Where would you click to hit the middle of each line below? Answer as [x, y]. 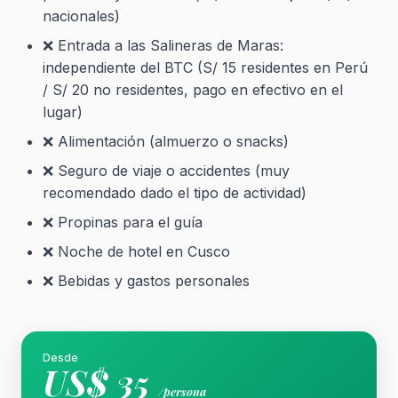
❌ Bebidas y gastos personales [146, 281]
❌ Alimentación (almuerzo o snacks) [166, 141]
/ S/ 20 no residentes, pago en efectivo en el [193, 90]
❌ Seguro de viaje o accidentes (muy [166, 171]
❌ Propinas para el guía [123, 222]
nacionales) [81, 16]
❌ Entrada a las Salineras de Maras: [163, 45]
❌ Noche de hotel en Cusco [136, 251]
